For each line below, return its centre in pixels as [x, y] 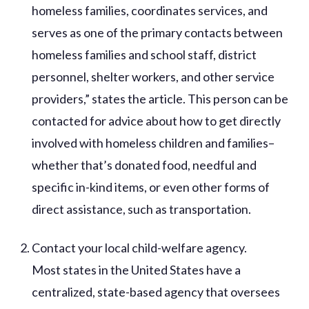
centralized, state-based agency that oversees [156, 291]
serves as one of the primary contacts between [158, 32]
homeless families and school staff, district [144, 54]
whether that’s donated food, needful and [144, 165]
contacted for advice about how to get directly [157, 120]
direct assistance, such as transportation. [142, 209]
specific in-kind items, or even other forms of [151, 187]
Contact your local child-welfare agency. [140, 247]
